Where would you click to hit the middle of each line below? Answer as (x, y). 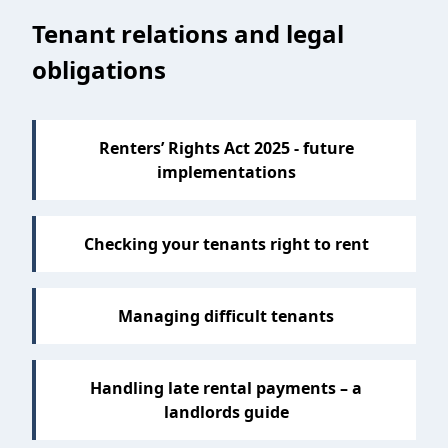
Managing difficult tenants (226, 316)
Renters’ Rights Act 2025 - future (226, 148)
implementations (226, 172)
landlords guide (226, 412)
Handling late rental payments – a (226, 388)
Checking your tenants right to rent (226, 244)
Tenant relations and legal (188, 33)
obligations (99, 69)
